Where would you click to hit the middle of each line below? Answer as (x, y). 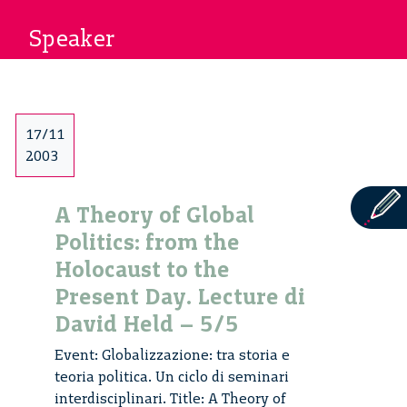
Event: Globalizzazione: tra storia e (172, 355)
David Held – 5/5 (147, 324)
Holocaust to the (142, 269)
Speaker (72, 39)
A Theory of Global (154, 215)
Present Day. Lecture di (180, 297)
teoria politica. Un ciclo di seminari (172, 377)
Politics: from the (147, 242)
